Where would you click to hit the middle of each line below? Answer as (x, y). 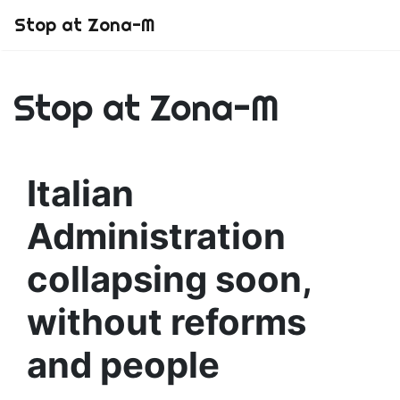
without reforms (167, 322)
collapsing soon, (169, 279)
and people (123, 365)
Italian (80, 193)
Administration (156, 236)
